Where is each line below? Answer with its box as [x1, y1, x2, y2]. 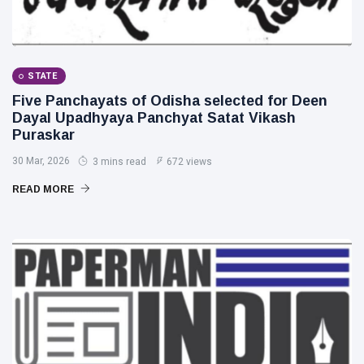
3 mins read [90, 156, 146, 168]
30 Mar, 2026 [12, 155, 70, 167]
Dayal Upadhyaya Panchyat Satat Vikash [12, 110, 296, 127]
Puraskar [12, 127, 75, 144]
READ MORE [12, 184, 76, 196]
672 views [167, 156, 212, 168]
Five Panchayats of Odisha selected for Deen [12, 93, 327, 110]
